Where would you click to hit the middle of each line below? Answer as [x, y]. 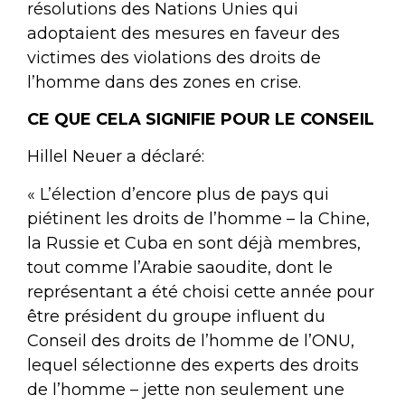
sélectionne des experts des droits [218, 365]
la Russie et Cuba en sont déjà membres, [194, 243]
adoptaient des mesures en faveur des [184, 33]
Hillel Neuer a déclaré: [118, 157]
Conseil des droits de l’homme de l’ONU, [191, 340]
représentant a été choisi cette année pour [201, 292]
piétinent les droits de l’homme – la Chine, [198, 218]
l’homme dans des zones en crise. [164, 82]
